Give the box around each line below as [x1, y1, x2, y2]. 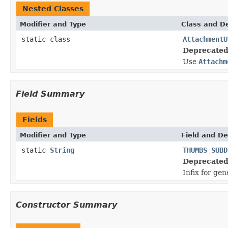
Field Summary [16, 89, 84, 99]
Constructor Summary [16, 199, 117, 210]
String [50, 146, 74, 154]
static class [21, 35, 74, 43]
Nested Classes [22, 4, 83, 13]
